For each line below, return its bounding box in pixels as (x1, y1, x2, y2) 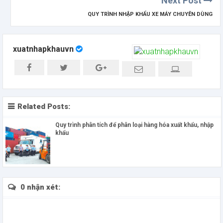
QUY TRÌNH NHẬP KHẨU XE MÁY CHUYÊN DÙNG (88, 10, 213, 17)
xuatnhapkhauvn (13, 44, 74, 54)
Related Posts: (17, 102, 70, 111)
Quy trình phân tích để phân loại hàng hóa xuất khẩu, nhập (55, 121, 214, 129)
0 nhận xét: (18, 183, 60, 192)
